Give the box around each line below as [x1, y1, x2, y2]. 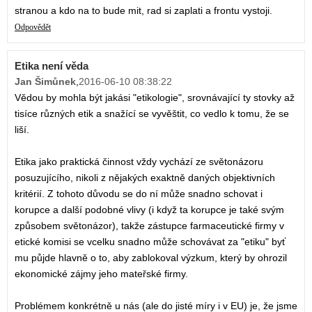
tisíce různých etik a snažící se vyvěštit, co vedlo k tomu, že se [15, 108, 289, 120]
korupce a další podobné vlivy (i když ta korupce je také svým [15, 204, 284, 216]
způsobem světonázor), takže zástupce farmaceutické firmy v [15, 220, 284, 232]
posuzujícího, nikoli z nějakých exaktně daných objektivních [15, 172, 275, 184]
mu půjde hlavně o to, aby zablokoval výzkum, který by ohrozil [15, 252, 287, 264]
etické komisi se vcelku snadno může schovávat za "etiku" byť [15, 236, 286, 248]
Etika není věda [15, 60, 88, 72]
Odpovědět [15, 22, 51, 33]
